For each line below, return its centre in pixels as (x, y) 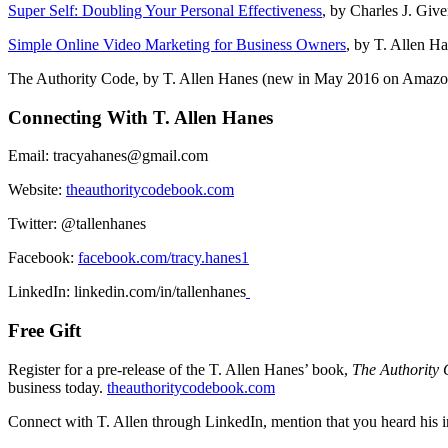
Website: (37, 190)
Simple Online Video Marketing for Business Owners (177, 44)
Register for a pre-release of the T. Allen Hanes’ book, (180, 369)
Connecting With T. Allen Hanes (140, 117)
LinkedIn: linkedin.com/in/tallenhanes (127, 292)
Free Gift (44, 331)
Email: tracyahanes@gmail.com (108, 156)
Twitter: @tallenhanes (77, 224)
